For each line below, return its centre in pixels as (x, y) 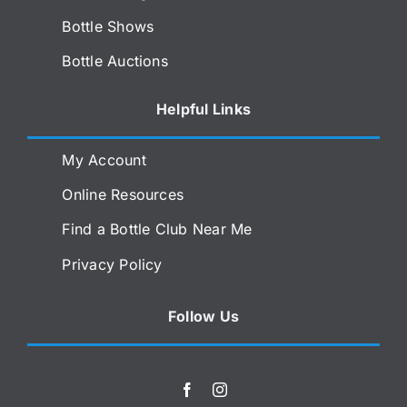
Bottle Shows (108, 27)
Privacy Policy (112, 264)
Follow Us (203, 317)
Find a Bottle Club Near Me (157, 229)
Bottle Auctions (115, 61)
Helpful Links (203, 109)
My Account (104, 159)
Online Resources (123, 195)
